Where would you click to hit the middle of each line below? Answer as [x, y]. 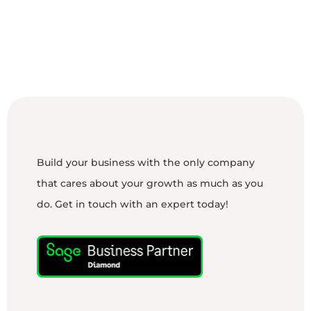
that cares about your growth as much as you [150, 184]
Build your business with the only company [145, 163]
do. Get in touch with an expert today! [132, 204]
